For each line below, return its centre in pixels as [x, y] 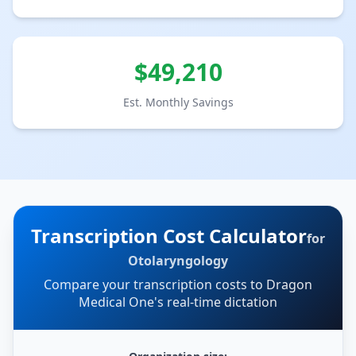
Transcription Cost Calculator [169, 236]
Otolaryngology [178, 261]
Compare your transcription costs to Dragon [178, 285]
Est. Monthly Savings [178, 103]
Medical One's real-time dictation [178, 302]
